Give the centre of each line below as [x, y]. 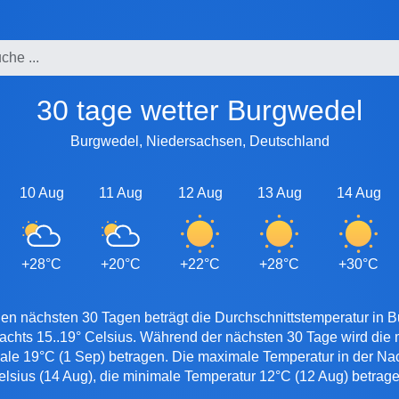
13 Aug [279, 192]
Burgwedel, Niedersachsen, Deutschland [199, 141]
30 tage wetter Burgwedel [208, 111]
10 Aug [41, 192]
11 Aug [121, 192]
